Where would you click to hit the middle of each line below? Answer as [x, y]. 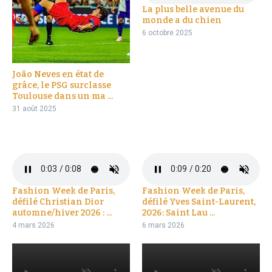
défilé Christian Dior [58, 202]
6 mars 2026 [163, 225]
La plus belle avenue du [193, 9]
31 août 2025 [34, 108]
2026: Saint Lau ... [178, 212]
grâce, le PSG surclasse [62, 85]
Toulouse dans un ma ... [63, 96]
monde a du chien [183, 20]
